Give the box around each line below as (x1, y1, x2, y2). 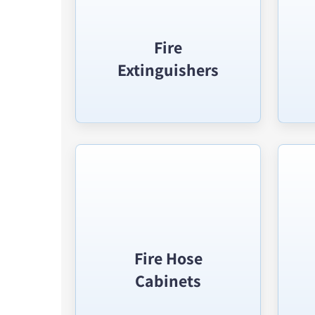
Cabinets (135, 269, 202, 292)
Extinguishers (117, 58, 219, 81)
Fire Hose (134, 247, 202, 269)
